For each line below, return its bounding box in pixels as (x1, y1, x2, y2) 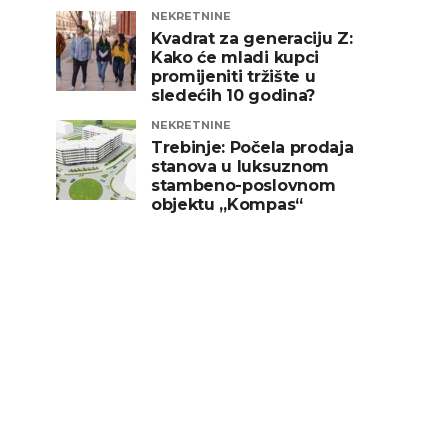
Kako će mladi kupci (151, 48, 319, 67)
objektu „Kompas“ (151, 195, 303, 214)
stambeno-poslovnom (151, 176, 336, 195)
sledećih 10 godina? (151, 86, 315, 105)
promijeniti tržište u (151, 67, 316, 86)
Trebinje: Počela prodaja (151, 138, 354, 157)
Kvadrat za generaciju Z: (151, 29, 353, 48)
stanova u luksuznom (151, 157, 329, 176)
